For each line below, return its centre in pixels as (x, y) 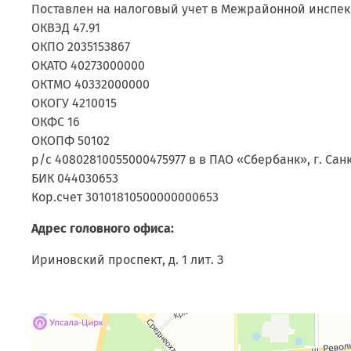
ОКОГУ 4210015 (74, 103)
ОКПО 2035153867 (81, 47)
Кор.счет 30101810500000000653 (125, 197)
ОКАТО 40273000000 (88, 66)
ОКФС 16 (56, 122)
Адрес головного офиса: (103, 229)
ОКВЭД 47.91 (66, 28)
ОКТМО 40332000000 (90, 85)
